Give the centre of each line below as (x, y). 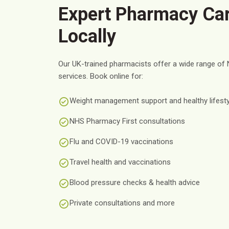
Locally (87, 36)
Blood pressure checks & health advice (135, 182)
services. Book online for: (101, 76)
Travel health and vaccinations (120, 162)
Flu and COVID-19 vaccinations (121, 142)
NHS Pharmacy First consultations (127, 121)
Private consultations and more (122, 203)
